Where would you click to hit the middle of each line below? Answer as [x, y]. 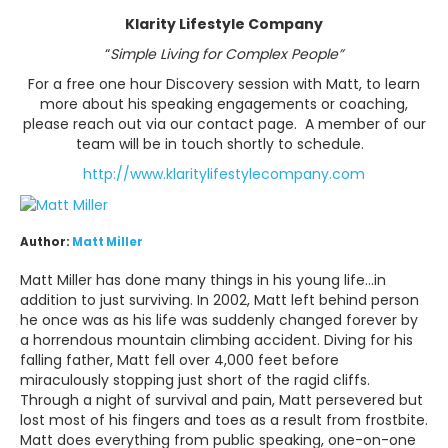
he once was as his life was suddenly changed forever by [219, 319]
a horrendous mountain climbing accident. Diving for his [216, 339]
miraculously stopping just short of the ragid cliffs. [195, 379]
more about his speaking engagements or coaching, [224, 103]
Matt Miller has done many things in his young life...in [203, 279]
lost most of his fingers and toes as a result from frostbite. [224, 419]
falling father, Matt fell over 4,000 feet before [179, 359]
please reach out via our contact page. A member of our [224, 123]
